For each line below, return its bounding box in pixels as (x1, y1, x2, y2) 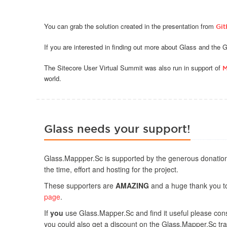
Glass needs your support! (44, 122, 191, 135)
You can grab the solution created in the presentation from (44, 21, 216, 31)
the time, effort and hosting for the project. (44, 164, 178, 174)
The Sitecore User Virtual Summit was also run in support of (44, 63, 222, 72)
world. (44, 73, 63, 83)
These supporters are (44, 180, 116, 191)
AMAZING (116, 180, 149, 191)
